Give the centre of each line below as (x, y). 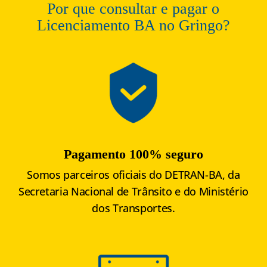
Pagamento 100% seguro (133, 154)
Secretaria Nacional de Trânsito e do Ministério (133, 192)
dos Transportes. (133, 208)
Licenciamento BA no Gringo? (133, 26)
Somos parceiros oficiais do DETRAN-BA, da (133, 175)
